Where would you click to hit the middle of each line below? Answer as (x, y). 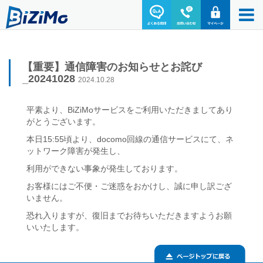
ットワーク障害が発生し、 (76, 151)
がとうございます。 (63, 122)
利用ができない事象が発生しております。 (104, 168)
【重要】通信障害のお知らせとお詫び (112, 67)
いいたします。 (55, 227)
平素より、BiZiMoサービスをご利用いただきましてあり (130, 110)
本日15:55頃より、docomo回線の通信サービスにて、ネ (130, 139)
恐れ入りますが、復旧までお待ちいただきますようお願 (129, 215)
